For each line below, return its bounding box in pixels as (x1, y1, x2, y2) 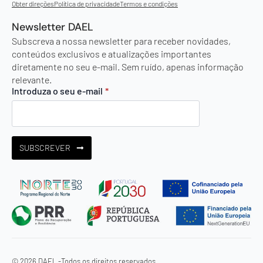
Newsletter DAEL (12, 19, 93, 34)
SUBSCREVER (19, 142, 70, 153)
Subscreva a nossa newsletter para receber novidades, (12, 35, 231, 46)
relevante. (12, 73, 52, 85)
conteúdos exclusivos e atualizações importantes (12, 48, 211, 59)
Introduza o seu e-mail (12, 85, 103, 96)
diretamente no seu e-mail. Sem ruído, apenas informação (12, 60, 244, 72)
